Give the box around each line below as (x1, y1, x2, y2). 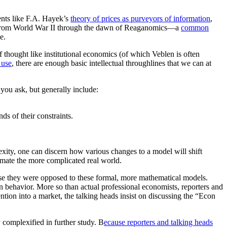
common (181, 23, 209, 32)
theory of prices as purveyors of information (70, 14, 210, 23)
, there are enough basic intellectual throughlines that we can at (12, 59, 211, 68)
